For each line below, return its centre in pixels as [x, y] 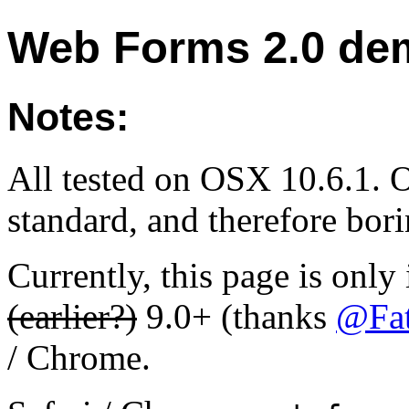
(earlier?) [72, 317]
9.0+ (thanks [236, 317]
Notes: [68, 117]
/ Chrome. [79, 358]
